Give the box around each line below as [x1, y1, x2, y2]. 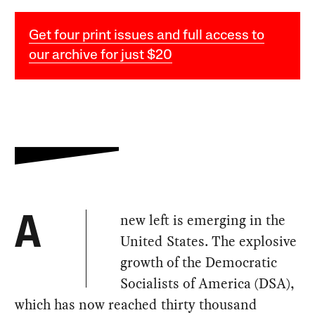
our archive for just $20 [29, 48, 173, 63]
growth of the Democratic [120, 252, 278, 272]
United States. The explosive [120, 231, 297, 251]
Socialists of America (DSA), [120, 273, 295, 293]
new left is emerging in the [120, 210, 286, 230]
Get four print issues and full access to [29, 28, 265, 43]
